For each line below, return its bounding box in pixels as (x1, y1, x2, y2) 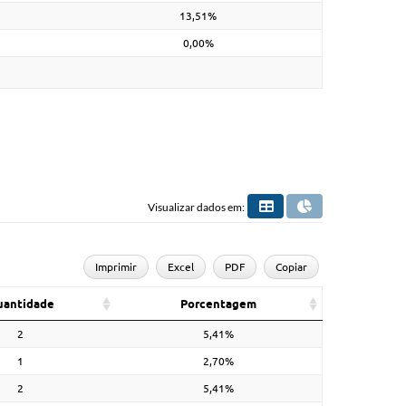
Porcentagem (180, 295, 256, 311)
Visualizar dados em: (148, 199, 245, 214)
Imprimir (95, 260, 138, 273)
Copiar (275, 260, 308, 273)
